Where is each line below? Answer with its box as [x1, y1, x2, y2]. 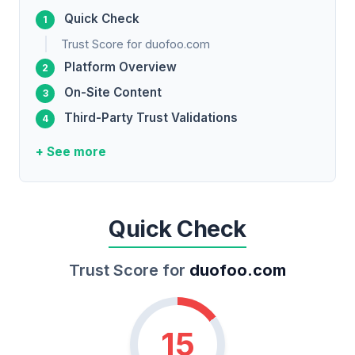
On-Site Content [64, 85, 162, 101]
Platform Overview [64, 59, 177, 75]
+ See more [36, 144, 106, 160]
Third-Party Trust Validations [64, 110, 238, 126]
